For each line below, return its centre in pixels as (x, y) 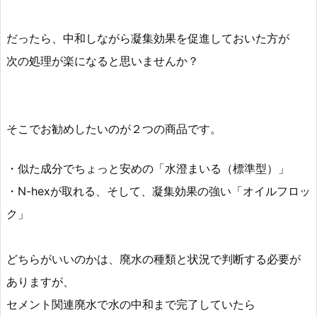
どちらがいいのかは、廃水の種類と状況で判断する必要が (154, 259)
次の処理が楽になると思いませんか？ (103, 60)
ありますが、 (40, 281)
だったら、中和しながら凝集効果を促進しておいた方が (148, 38)
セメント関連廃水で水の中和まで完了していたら (131, 304)
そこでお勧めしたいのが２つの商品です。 (114, 128)
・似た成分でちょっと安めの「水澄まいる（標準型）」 (148, 168)
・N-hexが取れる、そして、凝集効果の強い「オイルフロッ (158, 191)
